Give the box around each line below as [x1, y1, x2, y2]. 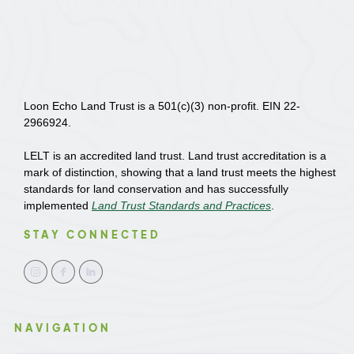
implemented [24, 199, 92, 212]
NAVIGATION [14, 322, 111, 334]
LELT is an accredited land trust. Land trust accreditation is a [24, 149, 326, 162]
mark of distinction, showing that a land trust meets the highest [24, 166, 336, 179]
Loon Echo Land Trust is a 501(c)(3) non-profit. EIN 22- [24, 100, 300, 112]
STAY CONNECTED [24, 228, 161, 241]
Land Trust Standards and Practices [92, 199, 271, 212]
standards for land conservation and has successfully [24, 183, 288, 195]
